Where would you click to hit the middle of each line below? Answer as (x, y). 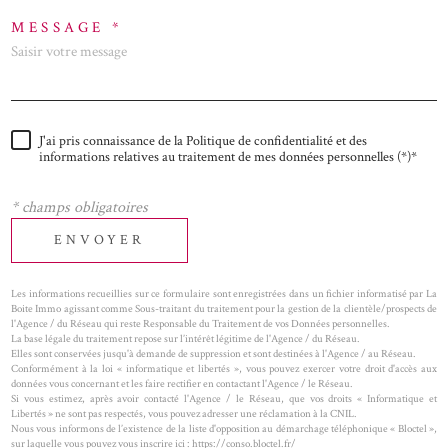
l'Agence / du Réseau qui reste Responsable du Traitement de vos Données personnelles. (200, 323)
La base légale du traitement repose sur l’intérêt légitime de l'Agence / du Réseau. (185, 338)
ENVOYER (100, 240)
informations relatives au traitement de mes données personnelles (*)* (228, 156)
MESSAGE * (67, 28)
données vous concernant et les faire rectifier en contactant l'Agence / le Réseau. (182, 383)
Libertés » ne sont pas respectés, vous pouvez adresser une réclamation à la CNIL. (184, 413)
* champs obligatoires (79, 207)
